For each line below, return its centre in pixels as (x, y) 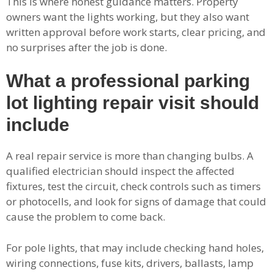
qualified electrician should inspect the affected (120, 171)
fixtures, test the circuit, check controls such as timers (133, 186)
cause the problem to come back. (86, 217)
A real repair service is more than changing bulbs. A (130, 156)
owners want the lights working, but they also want (128, 16)
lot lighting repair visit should (133, 103)
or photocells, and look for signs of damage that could (136, 202)
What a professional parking (128, 81)
